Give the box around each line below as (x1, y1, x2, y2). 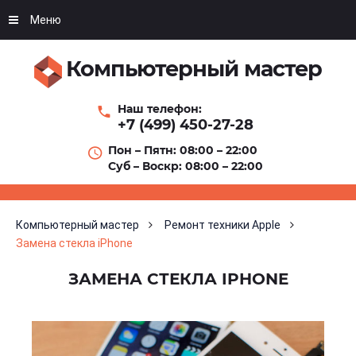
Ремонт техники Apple (164, 219, 281, 231)
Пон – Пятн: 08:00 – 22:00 (107, 143, 257, 157)
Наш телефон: (117, 102, 202, 116)
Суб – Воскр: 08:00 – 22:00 (107, 159, 263, 173)
